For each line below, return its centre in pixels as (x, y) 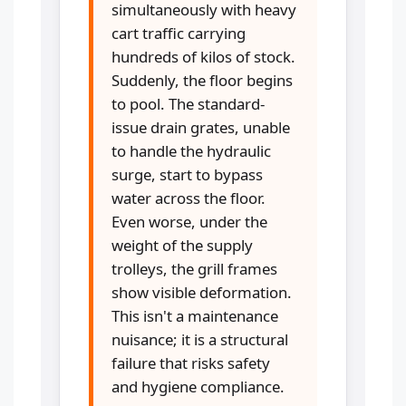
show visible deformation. (202, 292)
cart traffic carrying (179, 33)
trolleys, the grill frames (194, 268)
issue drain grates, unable (201, 127)
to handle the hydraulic (191, 150)
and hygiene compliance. (198, 386)
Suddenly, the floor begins (202, 80)
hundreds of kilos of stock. (203, 56)
